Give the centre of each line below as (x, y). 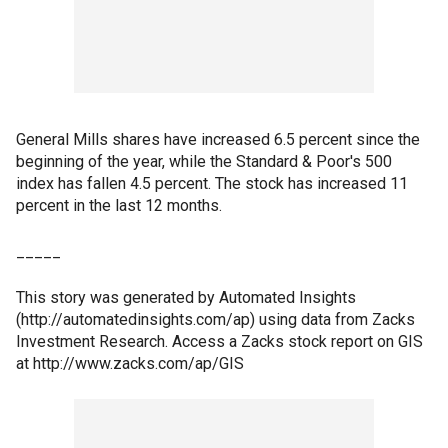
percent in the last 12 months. (119, 205)
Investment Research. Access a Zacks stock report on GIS (219, 341)
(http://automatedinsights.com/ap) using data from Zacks (215, 319)
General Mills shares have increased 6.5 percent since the (218, 139)
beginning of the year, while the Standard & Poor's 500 (204, 161)
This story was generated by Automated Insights (186, 297)
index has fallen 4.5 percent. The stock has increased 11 (212, 183)
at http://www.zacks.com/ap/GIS (130, 363)
